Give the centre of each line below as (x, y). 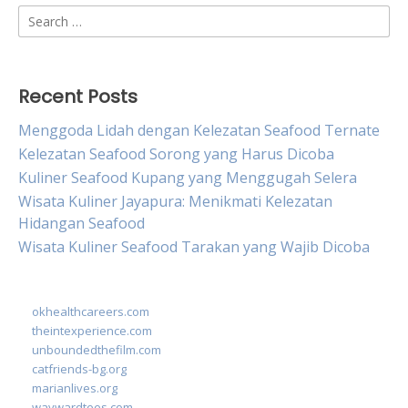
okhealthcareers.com (91, 312)
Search (41, 16)
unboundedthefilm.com (97, 350)
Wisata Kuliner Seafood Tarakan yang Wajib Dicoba (194, 247)
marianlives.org (75, 388)
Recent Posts (78, 97)
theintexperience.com (92, 331)
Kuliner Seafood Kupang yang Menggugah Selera (188, 178)
